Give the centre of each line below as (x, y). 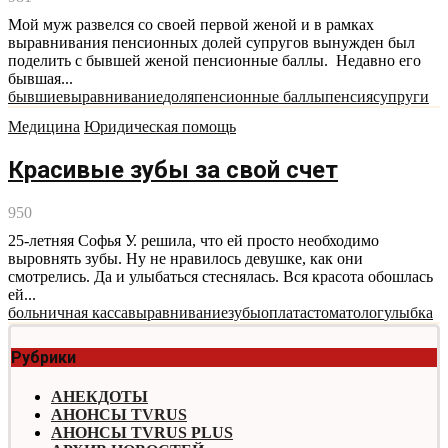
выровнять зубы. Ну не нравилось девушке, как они (185, 258)
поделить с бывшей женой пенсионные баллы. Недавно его (214, 60)
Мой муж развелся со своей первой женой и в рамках (191, 24)
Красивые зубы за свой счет (173, 169)
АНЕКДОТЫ (99, 397)
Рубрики (43, 358)
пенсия (349, 96)
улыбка (408, 312)
